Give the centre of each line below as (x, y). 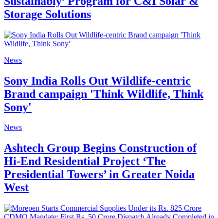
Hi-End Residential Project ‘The (85, 161)
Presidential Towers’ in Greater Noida (99, 174)
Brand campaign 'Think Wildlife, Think (104, 94)
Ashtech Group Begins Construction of (100, 148)
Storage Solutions (47, 14)
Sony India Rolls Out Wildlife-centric (97, 81)
